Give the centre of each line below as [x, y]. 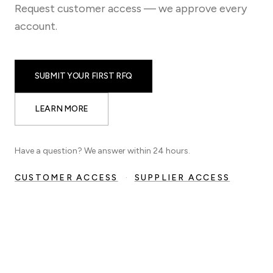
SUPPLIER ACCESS [182, 178]
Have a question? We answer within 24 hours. [102, 151]
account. [36, 26]
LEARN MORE [62, 109]
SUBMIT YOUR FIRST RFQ [84, 76]
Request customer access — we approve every [131, 9]
